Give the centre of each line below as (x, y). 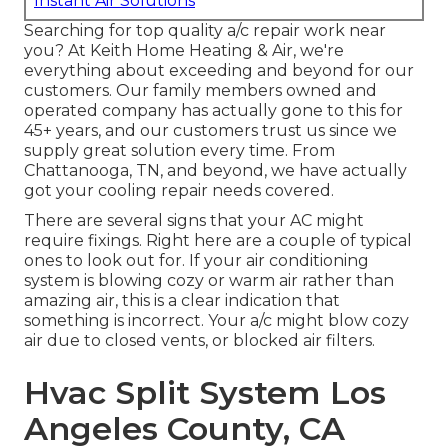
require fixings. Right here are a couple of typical (218, 241)
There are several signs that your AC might (194, 221)
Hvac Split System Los (205, 393)
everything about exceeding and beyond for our (219, 71)
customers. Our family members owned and (200, 91)
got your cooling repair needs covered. (179, 191)
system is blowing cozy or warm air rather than (209, 281)
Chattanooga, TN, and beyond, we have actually (215, 171)
